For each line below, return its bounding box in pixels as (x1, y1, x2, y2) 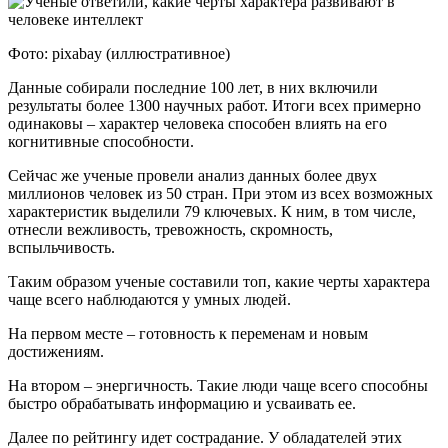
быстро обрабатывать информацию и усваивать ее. (8, 394, 356, 412)
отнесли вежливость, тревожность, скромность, (8, 220, 333, 238)
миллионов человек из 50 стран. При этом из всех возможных (8, 184, 433, 202)
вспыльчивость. (8, 238, 115, 256)
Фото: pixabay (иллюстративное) (8, 44, 230, 62)
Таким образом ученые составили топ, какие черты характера (8, 272, 430, 290)
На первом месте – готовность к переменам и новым (8, 324, 368, 342)
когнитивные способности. (8, 132, 194, 150)
